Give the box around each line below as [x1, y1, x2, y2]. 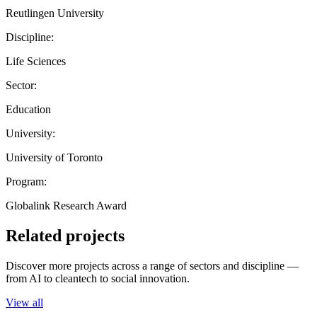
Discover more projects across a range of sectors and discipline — [6, 259, 299, 272]
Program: [6, 175, 47, 188]
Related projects [6, 226, 125, 245]
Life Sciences [6, 54, 66, 67]
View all [6, 296, 43, 309]
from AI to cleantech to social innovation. [6, 272, 190, 284]
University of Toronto [6, 151, 103, 163]
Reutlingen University [6, 6, 104, 19]
